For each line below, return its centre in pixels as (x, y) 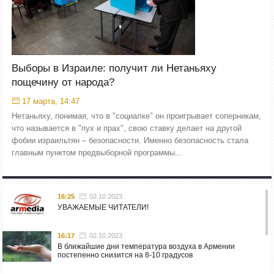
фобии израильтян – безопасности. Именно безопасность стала (130, 140)
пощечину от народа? (63, 82)
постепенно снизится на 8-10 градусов (125, 255)
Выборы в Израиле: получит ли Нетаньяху (114, 68)
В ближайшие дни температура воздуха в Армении (146, 246)
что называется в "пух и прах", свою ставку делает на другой (127, 128)
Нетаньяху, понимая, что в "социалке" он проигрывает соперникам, (136, 116)
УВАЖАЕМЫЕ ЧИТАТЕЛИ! (103, 207)
